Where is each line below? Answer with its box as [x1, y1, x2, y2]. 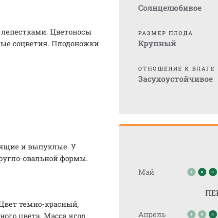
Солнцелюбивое [138, 2, 201, 13]
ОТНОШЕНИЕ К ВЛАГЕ [138, 65, 215, 72]
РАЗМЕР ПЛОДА [138, 29, 193, 36]
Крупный [138, 38, 176, 48]
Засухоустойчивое [138, 73, 213, 84]
